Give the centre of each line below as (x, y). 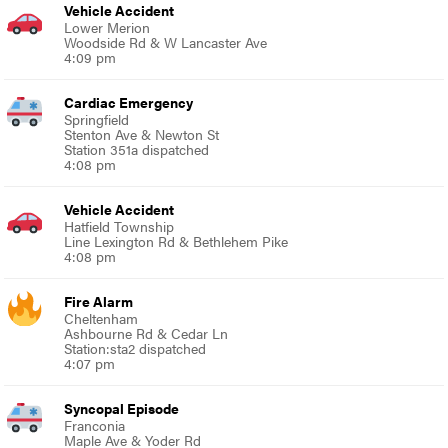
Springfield (97, 119)
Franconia (95, 425)
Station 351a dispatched (137, 149)
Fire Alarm (99, 301)
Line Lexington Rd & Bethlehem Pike (176, 241)
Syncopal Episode (122, 408)
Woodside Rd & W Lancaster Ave (166, 42)
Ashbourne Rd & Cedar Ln (146, 333)
